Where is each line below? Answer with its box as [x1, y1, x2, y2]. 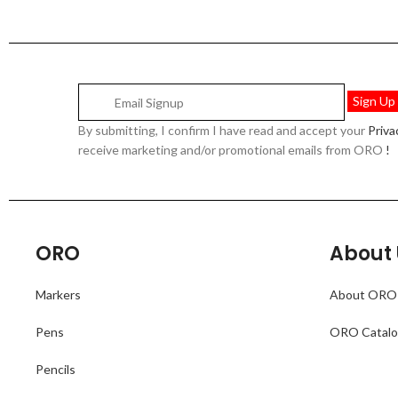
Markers [36, 287, 82, 302]
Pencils [36, 362, 76, 377]
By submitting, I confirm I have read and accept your [78, 123, 369, 138]
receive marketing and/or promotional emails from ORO [78, 142, 386, 157]
